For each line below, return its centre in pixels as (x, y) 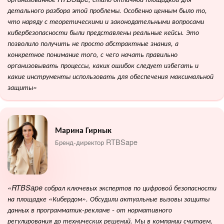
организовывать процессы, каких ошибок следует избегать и (103, 65)
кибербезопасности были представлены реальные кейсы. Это (103, 32)
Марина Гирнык (83, 130)
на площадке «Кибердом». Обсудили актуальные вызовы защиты (108, 199)
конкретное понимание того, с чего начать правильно (92, 54)
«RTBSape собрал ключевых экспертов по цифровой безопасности (112, 188)
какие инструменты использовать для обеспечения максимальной (110, 76)
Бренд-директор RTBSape (96, 141)
